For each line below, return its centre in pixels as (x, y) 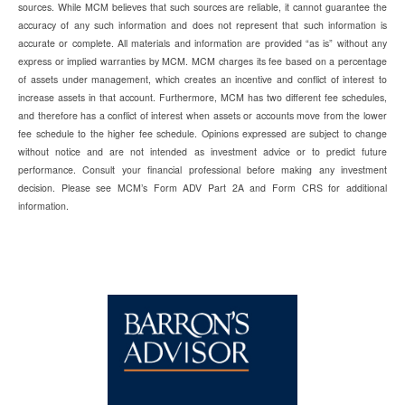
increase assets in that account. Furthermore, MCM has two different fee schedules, (202, 98)
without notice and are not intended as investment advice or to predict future (202, 152)
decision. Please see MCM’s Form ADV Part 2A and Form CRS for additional (202, 188)
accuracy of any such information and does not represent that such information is (202, 25)
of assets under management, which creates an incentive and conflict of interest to (202, 80)
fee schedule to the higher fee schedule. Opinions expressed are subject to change (202, 134)
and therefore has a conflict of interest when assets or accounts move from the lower (202, 116)
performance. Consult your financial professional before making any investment (202, 170)
